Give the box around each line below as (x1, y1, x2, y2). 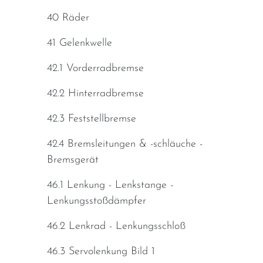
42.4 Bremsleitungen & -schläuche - (47, 139, 203, 150)
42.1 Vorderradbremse (47, 63, 144, 75)
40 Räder (47, 12, 89, 24)
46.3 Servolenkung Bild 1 (47, 246, 155, 258)
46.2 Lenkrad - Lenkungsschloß (47, 221, 186, 232)
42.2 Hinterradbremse (47, 88, 144, 100)
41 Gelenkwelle (47, 38, 112, 49)
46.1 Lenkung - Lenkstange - (47, 180, 173, 191)
